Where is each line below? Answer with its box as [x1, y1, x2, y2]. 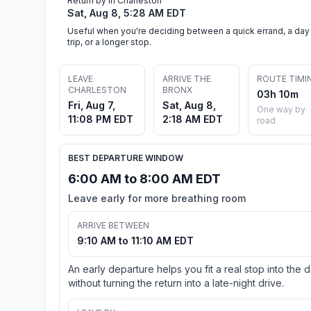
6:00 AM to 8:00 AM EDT [68, 171, 221, 186]
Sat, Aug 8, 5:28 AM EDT [67, 6, 186, 19]
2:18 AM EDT [162, 112, 223, 125]
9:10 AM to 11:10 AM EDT [77, 234, 194, 246]
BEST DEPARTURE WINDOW [68, 152, 183, 163]
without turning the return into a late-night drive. [68, 276, 284, 289]
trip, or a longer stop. [67, 36, 151, 47]
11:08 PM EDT [68, 112, 133, 125]
